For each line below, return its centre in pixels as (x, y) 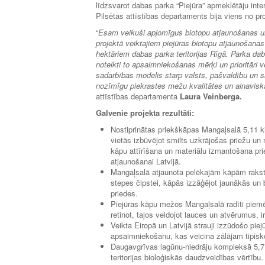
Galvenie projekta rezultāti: (145, 112)
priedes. (124, 193)
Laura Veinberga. (211, 96)
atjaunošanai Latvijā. (146, 161)
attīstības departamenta (138, 96)
